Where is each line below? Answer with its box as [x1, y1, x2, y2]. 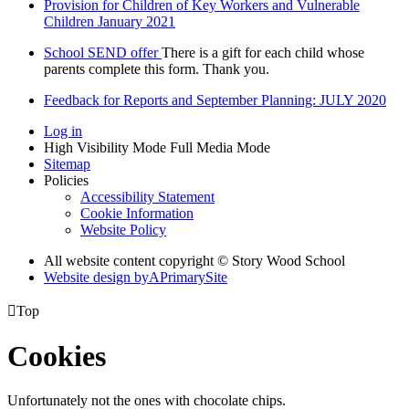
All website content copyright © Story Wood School [44, 252, 345, 268]
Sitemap [44, 155, 90, 172]
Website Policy [80, 221, 166, 237]
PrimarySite [160, 268, 227, 285]
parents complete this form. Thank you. [44, 60, 269, 77]
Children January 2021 [44, 13, 175, 29]
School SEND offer [44, 44, 162, 60]
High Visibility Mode [44, 139, 166, 155]
